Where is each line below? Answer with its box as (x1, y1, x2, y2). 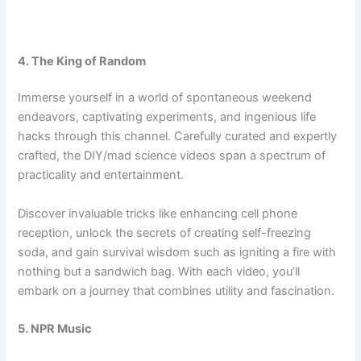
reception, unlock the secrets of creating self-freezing (18, 225, 312, 240)
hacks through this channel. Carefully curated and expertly (18, 129, 338, 144)
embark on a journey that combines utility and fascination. (18, 283, 335, 298)
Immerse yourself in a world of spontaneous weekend (18, 90, 313, 106)
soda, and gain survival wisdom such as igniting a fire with (18, 244, 337, 259)
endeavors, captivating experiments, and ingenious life (18, 110, 317, 125)
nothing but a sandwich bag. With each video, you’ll (18, 263, 301, 279)
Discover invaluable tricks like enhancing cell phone (18, 205, 298, 221)
